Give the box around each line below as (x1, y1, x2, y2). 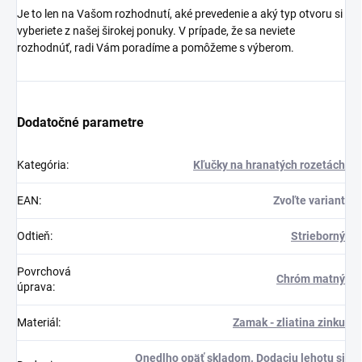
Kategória (17, 158, 66, 171)
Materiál (17, 315, 58, 329)
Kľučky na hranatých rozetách (193, 158, 345, 171)
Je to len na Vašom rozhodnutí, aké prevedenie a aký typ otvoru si (17, 6, 343, 20)
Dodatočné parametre (17, 114, 144, 130)
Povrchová (17, 264, 71, 278)
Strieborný (291, 229, 345, 242)
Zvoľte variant (273, 193, 345, 207)
